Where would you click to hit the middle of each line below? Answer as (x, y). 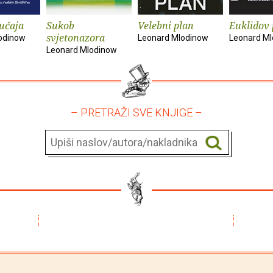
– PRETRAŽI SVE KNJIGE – (136, 112)
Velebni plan (166, 25)
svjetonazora (76, 37)
